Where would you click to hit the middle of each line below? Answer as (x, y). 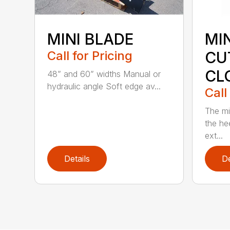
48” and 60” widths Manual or (104, 74)
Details (77, 158)
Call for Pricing (90, 55)
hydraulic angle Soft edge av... (104, 86)
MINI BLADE (91, 39)
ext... (214, 135)
